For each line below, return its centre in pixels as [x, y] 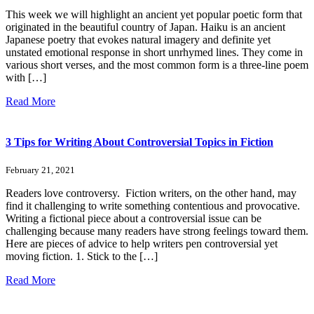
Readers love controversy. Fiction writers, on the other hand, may [151, 193]
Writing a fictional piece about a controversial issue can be [134, 218]
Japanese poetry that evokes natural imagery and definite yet [138, 40]
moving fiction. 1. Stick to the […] [82, 256]
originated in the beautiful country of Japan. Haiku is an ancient [145, 27]
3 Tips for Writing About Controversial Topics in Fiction [139, 142]
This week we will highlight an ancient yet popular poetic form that [154, 15]
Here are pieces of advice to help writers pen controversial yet [142, 244]
